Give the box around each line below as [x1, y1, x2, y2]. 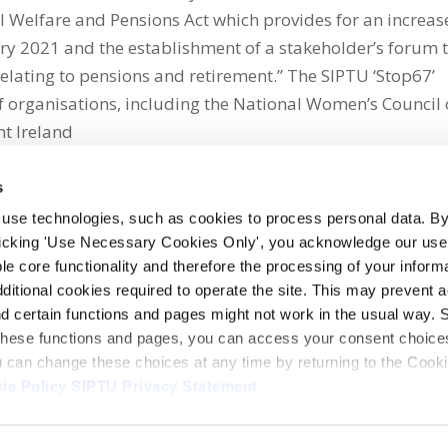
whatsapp [59, 240, 120, 258]
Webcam [84, 408, 140, 426]
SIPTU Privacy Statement [71, 377, 258, 395]
